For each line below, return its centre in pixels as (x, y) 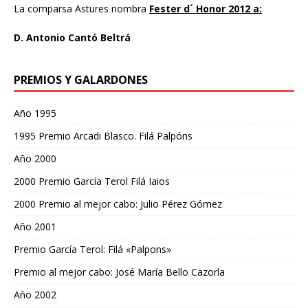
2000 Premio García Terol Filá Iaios (92, 181)
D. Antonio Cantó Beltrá (72, 38)
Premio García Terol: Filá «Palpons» (92, 250)
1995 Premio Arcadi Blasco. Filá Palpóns (103, 136)
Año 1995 (35, 113)
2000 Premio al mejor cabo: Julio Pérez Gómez (118, 204)
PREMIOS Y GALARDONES (81, 80)
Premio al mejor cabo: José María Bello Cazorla (119, 272)
